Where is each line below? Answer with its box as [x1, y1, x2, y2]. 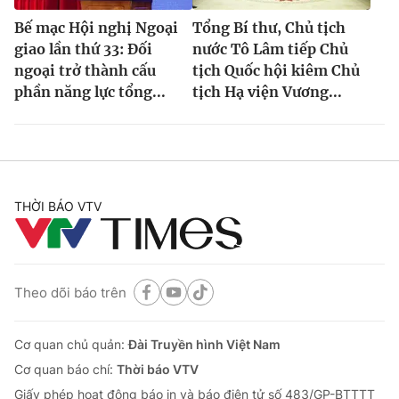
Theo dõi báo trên [14, 283, 126, 301]
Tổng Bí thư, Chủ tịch [192, 19, 346, 37]
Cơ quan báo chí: [14, 362, 117, 378]
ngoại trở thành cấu [14, 61, 156, 80]
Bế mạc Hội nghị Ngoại [14, 19, 178, 37]
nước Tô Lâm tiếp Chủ [192, 40, 348, 59]
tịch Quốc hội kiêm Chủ [192, 61, 360, 80]
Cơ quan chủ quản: [14, 337, 128, 353]
